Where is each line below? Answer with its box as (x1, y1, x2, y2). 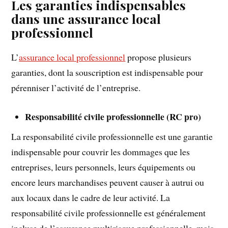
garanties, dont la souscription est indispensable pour (11, 66, 204, 79)
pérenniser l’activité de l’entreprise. (11, 81, 141, 94)
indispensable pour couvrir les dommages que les (11, 145, 190, 158)
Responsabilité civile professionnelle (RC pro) (25, 109, 202, 123)
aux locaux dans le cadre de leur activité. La (11, 191, 170, 204)
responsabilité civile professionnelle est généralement (11, 206, 206, 219)
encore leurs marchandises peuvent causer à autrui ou (11, 176, 205, 188)
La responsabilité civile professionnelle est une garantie (11, 130, 213, 142)
